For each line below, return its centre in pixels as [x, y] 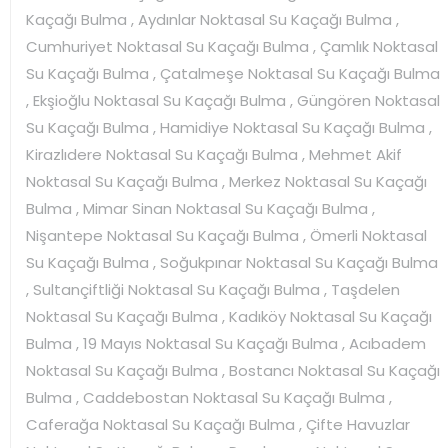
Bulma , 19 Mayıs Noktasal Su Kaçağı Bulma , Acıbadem [226, 343]
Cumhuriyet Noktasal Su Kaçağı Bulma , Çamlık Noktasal [232, 46]
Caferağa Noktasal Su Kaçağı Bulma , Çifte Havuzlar [218, 424]
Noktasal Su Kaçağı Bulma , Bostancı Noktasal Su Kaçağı [233, 370]
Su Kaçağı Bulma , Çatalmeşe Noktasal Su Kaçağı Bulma [233, 73]
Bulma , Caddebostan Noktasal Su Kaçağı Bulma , [209, 397]
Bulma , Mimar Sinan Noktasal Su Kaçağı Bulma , [200, 208]
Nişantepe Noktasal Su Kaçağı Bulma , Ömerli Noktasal [226, 235]
